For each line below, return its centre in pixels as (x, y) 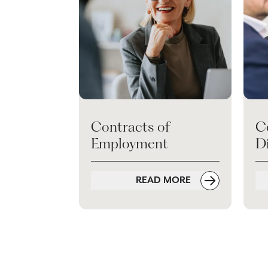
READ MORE (165, 180)
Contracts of (130, 127)
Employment (130, 144)
